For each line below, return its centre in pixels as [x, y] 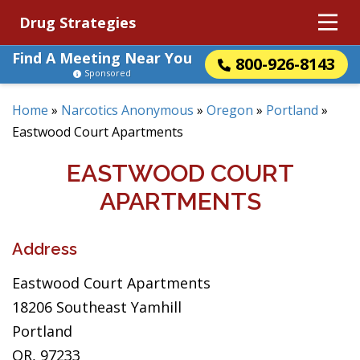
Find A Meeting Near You [102, 58]
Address [45, 249]
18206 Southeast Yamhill [97, 307]
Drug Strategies [78, 22]
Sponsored [108, 73]
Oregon [230, 110]
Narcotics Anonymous [127, 110]
